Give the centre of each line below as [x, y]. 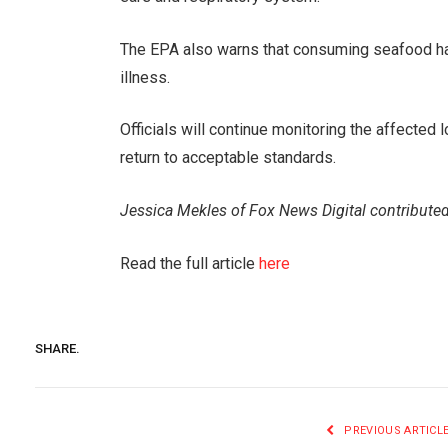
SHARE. [57, 349]
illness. [144, 77]
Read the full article [189, 263]
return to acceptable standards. [227, 158]
